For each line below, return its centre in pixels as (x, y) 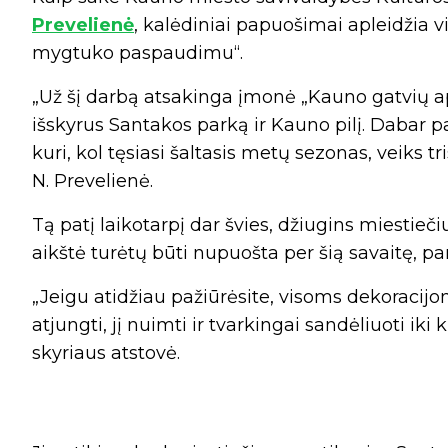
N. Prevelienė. (92, 181)
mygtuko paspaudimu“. (137, 53)
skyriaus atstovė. (106, 353)
